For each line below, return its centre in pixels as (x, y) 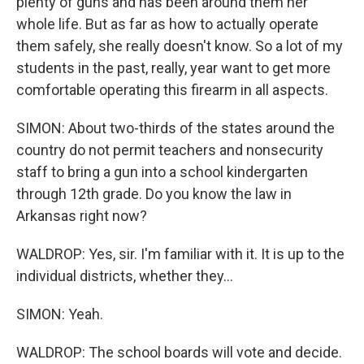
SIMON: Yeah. (60, 314)
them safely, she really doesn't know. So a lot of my (180, 46)
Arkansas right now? (82, 216)
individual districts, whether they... (125, 276)
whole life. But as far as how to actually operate (167, 24)
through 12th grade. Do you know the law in (154, 194)
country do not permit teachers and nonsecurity (170, 150)
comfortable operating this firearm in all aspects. (172, 90)
